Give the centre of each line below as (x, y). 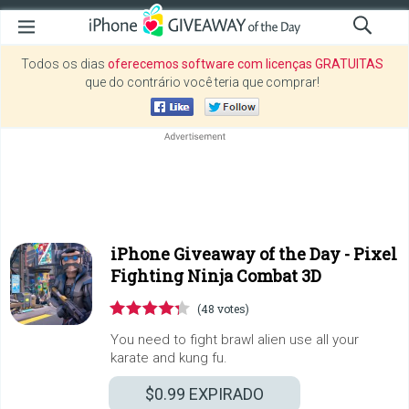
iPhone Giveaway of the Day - (232, 254)
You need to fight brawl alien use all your (235, 340)
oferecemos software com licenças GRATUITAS (246, 64)
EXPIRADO (225, 394)
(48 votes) (223, 309)
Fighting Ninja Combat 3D (216, 276)
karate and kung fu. (169, 358)
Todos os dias (64, 64)
